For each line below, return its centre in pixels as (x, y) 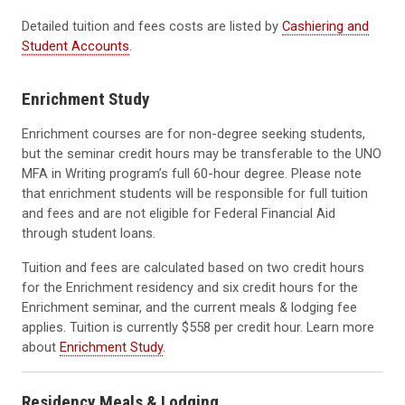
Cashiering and (325, 26)
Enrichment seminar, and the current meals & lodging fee (189, 308)
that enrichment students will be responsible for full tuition (195, 194)
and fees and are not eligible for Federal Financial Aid (179, 214)
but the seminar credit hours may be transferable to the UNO (202, 154)
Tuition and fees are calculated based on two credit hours (193, 268)
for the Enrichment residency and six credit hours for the (190, 288)
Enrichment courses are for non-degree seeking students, (193, 134)
